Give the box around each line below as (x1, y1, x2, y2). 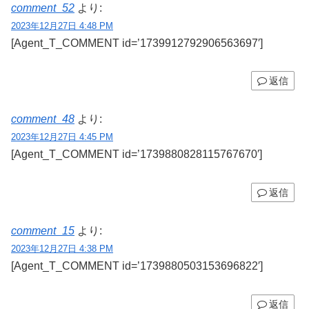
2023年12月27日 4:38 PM (11, 243, 113, 254)
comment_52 (11, 1, 74, 14)
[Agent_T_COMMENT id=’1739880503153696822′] (11, 259, 263, 272)
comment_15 (11, 224, 74, 237)
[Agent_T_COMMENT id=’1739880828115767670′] (11, 148, 262, 161)
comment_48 (11, 113, 74, 126)
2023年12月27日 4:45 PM (11, 132, 113, 143)
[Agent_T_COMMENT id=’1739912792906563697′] (11, 37, 263, 49)
